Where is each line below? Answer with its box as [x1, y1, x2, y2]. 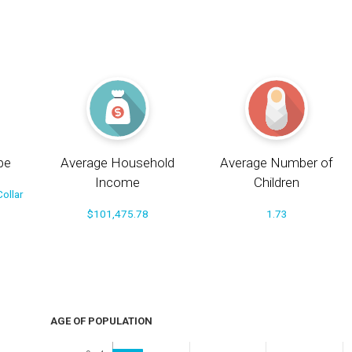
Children [254, 174, 300, 191]
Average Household [60, 155, 175, 171]
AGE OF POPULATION [49, 315, 152, 328]
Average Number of [220, 155, 334, 171]
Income [95, 174, 141, 191]
